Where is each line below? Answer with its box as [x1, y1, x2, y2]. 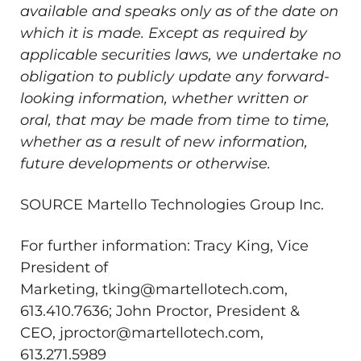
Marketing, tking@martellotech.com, [20, 280, 288, 298]
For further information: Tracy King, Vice [20, 236, 309, 255]
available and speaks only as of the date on [20, 2, 338, 20]
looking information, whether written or [20, 89, 308, 107]
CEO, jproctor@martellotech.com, [20, 323, 263, 342]
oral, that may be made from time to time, [20, 110, 330, 129]
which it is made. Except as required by [20, 23, 307, 42]
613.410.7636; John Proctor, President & [20, 301, 300, 320]
